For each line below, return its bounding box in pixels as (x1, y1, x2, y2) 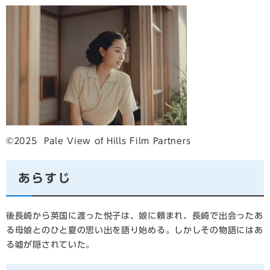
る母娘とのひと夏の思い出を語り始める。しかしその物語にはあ (6, 226, 263, 234)
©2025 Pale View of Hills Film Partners (6, 137, 191, 145)
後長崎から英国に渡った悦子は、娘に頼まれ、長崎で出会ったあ (6, 212, 263, 220)
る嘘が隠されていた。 (6, 240, 95, 249)
